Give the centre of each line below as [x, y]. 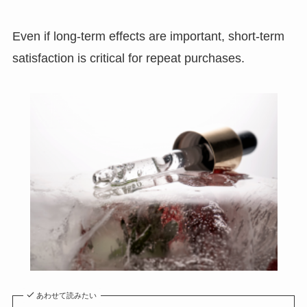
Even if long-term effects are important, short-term [148, 36]
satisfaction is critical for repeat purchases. [128, 58]
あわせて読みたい [67, 296]
